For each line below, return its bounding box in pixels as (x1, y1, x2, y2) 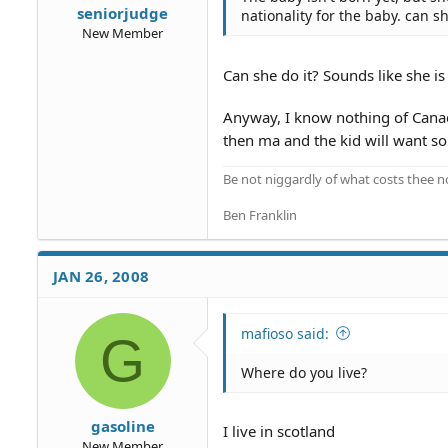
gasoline (90, 416, 155, 436)
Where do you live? (241, 362, 367, 382)
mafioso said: (241, 323, 329, 343)
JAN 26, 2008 (53, 265, 149, 286)
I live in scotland (223, 421, 335, 441)
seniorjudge (77, 2, 168, 23)
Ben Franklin (223, 205, 297, 224)
